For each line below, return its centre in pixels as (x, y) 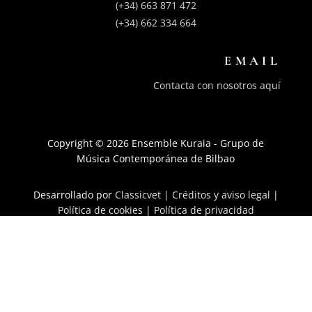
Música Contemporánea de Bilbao (156, 158)
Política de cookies (100, 210)
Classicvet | (143, 194)
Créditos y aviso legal (221, 194)
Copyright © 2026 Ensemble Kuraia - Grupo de (156, 143)
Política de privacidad (204, 210)
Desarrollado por (74, 194)
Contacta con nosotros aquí (217, 85)
